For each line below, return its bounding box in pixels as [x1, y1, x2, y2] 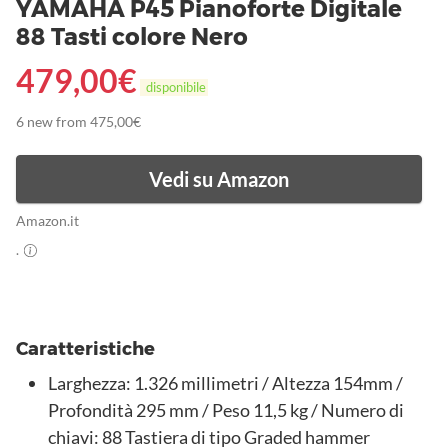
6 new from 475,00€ [16, 114, 141, 131]
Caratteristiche [16, 338, 155, 361]
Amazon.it [26, 213, 79, 230]
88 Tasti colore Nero [16, 23, 248, 52]
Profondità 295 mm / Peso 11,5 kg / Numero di [48, 399, 404, 422]
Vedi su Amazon [149, 167, 289, 192]
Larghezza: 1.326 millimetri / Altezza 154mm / [48, 372, 403, 395]
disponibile [142, 79, 206, 96]
